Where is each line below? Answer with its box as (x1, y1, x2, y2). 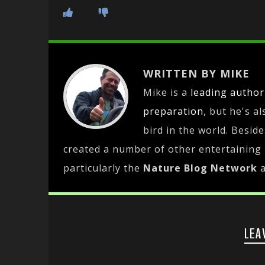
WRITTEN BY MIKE (143, 66, 250, 81)
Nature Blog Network (143, 161, 257, 175)
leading (190, 86, 227, 99)
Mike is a (143, 86, 190, 99)
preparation (143, 105, 203, 118)
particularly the (63, 161, 143, 175)
